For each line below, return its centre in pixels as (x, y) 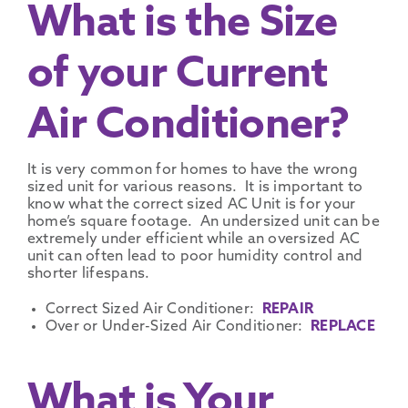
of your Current (177, 76)
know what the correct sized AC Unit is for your (191, 204)
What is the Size (182, 25)
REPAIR (288, 309)
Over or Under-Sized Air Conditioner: (178, 326)
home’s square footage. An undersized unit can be (203, 222)
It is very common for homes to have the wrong (192, 170)
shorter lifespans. (88, 274)
